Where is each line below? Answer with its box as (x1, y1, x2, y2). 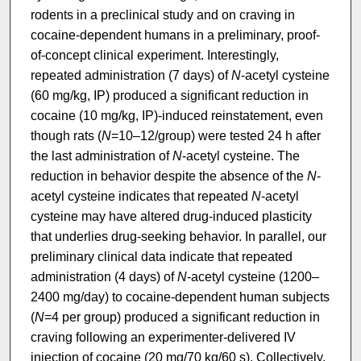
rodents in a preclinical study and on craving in (30, 8, 295, 23)
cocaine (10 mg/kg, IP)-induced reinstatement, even (30, 109, 323, 123)
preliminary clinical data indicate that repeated (30, 250, 293, 264)
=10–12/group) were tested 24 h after (110, 129, 321, 143)
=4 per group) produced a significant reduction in (44, 310, 320, 325)
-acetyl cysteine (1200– (186, 270, 319, 284)
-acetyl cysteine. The (181, 149, 300, 164)
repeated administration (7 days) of (30, 68, 231, 83)
